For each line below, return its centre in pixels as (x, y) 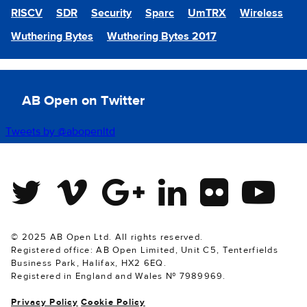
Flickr (213, 182)
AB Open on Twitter (83, 100)
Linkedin (179, 182)
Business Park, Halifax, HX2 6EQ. (89, 263)
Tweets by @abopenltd (60, 132)
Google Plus (131, 182)
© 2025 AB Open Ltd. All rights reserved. (107, 237)
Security (111, 13)
